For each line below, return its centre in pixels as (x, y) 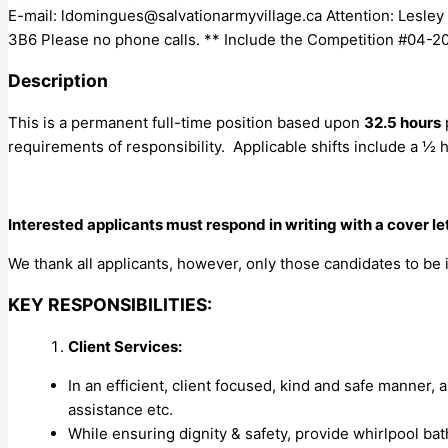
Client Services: (125, 346)
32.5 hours (402, 122)
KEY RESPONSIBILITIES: (110, 305)
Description (58, 81)
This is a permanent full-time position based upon (186, 122)
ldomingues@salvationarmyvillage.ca (191, 15)
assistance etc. (120, 409)
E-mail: (34, 15)
